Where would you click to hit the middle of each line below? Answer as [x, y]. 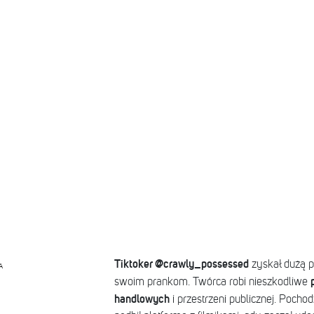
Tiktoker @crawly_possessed [181, 264]
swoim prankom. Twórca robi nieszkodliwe [212, 282]
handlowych [142, 299]
